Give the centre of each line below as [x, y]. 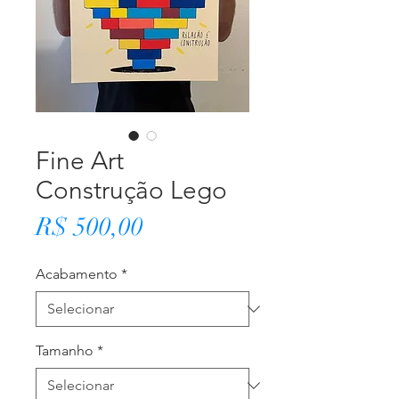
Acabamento [77, 274]
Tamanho [65, 350]
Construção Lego [131, 190]
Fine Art [80, 161]
